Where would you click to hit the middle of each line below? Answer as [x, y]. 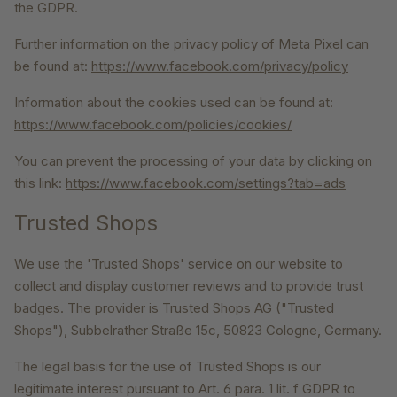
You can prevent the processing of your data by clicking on [193, 161]
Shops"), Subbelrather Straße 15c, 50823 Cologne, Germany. [198, 331]
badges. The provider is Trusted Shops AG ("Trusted [174, 308]
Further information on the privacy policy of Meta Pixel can [191, 44]
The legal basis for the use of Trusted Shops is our [167, 367]
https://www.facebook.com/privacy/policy [220, 66]
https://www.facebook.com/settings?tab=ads [206, 183]
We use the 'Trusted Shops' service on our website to [179, 264]
